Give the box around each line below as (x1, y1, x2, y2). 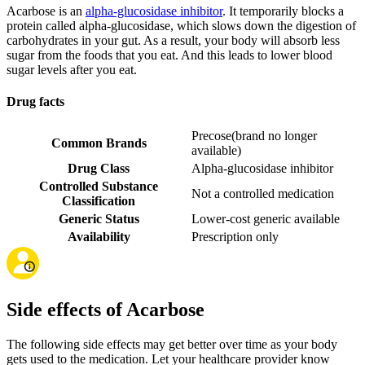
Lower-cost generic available (191, 212, 340, 226)
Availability (67, 230, 130, 244)
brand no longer (235, 129, 317, 143)
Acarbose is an (7, 3, 86, 18)
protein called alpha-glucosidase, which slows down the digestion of (7, 18, 356, 33)
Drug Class (68, 161, 130, 176)
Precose (191, 129, 231, 143)
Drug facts (7, 94, 64, 108)
